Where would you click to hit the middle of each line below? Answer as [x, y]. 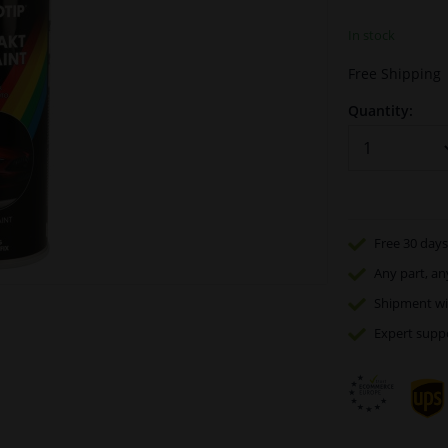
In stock [371, 34]
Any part [399, 273]
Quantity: [380, 110]
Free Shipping [394, 73]
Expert [393, 333]
